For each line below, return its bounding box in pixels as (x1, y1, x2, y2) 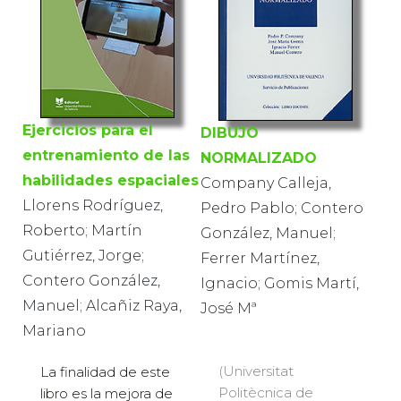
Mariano (22, 322, 86, 340)
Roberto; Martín (22, 222, 142, 240)
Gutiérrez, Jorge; (22, 247, 144, 265)
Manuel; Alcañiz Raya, (22, 297, 182, 315)
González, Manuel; (200, 224, 336, 242)
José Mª (200, 299, 257, 317)
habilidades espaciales (22, 172, 199, 190)
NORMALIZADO (200, 149, 317, 166)
